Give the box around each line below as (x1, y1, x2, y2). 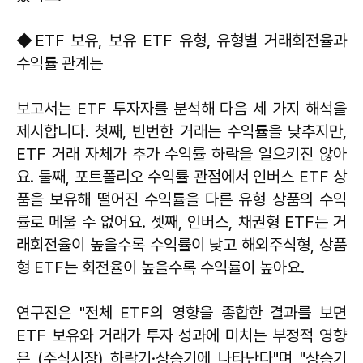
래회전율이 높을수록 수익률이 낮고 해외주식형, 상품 (16, 234, 347, 254)
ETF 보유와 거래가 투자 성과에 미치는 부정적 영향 (16, 325, 347, 345)
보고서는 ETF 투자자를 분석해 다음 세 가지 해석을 (16, 98, 347, 118)
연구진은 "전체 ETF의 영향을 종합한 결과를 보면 (16, 302, 347, 322)
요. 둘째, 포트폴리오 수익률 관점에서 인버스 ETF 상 (16, 166, 347, 186)
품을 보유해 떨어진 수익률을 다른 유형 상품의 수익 (16, 189, 347, 209)
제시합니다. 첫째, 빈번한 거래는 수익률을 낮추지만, (16, 121, 347, 141)
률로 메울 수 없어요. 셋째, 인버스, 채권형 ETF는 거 (16, 211, 347, 232)
